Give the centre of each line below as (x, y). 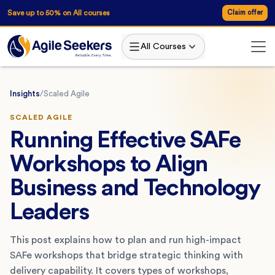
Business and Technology (135, 188)
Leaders (49, 211)
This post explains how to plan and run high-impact (126, 240)
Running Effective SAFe (125, 140)
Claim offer (245, 13)
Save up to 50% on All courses (59, 13)
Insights (25, 93)
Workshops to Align (109, 164)
